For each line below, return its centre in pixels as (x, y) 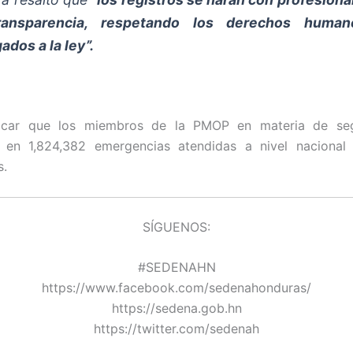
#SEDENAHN (176, 268)
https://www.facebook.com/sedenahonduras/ (176, 288)
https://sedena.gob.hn (176, 308)
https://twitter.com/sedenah (176, 329)
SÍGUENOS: (176, 227)
